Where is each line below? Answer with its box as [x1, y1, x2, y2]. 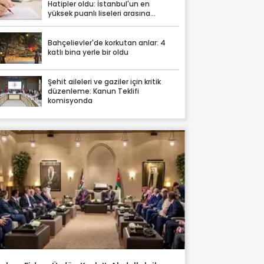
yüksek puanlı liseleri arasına [48, 9, 151, 19]
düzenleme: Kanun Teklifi [48, 86, 140, 96]
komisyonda [48, 95, 93, 105]
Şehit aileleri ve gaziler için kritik [48, 77, 161, 87]
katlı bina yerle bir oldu [48, 48, 129, 58]
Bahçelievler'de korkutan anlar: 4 [48, 38, 166, 48]
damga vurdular [48, 18, 106, 28]
